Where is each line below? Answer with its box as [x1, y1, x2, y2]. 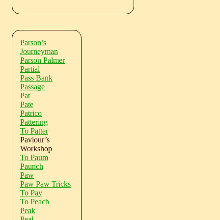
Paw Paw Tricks [20, 179, 71, 188]
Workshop [20, 144, 52, 153]
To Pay [20, 188, 42, 197]
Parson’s [20, 38, 46, 47]
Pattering [20, 117, 48, 126]
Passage [20, 82, 45, 91]
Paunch [20, 162, 43, 170]
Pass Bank [20, 73, 53, 82]
